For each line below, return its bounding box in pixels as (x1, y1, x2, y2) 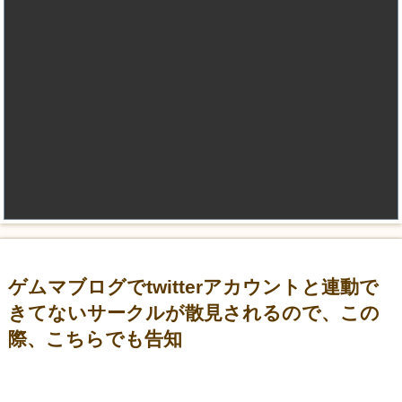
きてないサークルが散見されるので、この (8, 302, 380, 325)
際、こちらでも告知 (8, 328, 183, 351)
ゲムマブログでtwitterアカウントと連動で (8, 276, 380, 299)
